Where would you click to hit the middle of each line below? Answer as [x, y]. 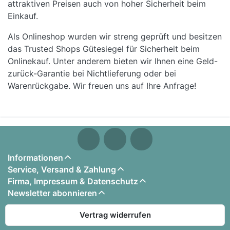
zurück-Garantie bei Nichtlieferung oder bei [92, 73]
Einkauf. [23, 16]
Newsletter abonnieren [52, 193]
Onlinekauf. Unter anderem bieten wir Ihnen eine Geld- [113, 61]
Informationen [35, 157]
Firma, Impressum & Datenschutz [73, 181]
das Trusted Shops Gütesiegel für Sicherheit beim [104, 49]
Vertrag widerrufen [115, 215]
